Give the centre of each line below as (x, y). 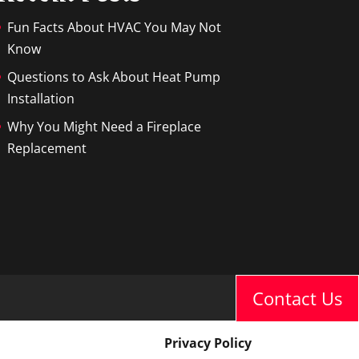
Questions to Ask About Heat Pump (113, 77)
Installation (40, 98)
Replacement (46, 148)
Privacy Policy (208, 343)
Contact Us (297, 298)
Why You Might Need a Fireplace (104, 126)
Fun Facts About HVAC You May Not (114, 27)
